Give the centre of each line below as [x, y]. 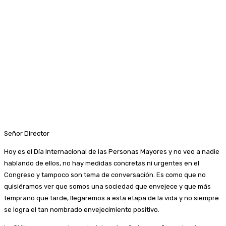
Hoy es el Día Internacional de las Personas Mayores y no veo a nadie [112, 151]
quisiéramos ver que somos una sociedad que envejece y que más [107, 186]
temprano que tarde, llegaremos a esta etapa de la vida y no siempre [111, 198]
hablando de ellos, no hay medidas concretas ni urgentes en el [102, 163]
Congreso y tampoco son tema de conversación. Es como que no [105, 175]
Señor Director [27, 133]
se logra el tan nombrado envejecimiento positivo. [82, 209]
